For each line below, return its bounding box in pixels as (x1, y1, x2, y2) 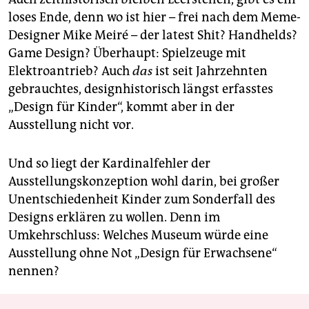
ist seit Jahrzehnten (152, 63, 268, 79)
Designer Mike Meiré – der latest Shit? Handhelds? (8, 28, 297, 43)
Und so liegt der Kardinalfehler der (8, 156, 210, 172)
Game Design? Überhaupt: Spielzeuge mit (8, 46, 246, 61)
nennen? (8, 263, 59, 279)
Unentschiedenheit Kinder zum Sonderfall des (8, 192, 275, 208)
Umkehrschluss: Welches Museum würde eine (8, 228, 268, 243)
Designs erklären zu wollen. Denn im (8, 210, 220, 226)
